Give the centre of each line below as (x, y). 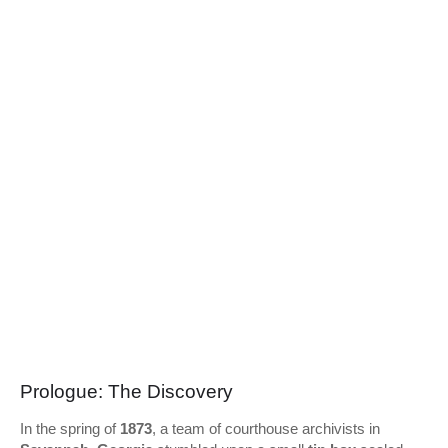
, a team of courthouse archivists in (266, 428)
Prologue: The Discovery (126, 391)
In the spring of (70, 428)
